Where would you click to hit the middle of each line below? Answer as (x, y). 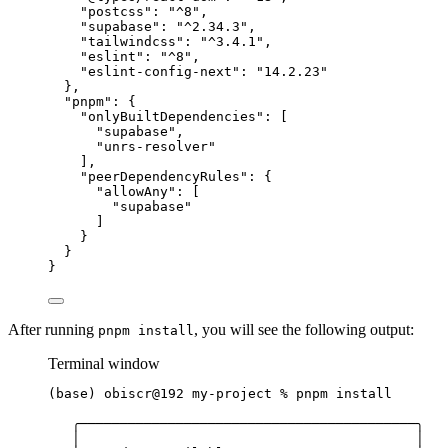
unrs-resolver (156, 146)
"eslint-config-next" (160, 71)
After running (53, 329)
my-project (232, 393)
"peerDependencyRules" (164, 176)
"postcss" (116, 11)
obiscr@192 (144, 393)
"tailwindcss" (132, 41)
